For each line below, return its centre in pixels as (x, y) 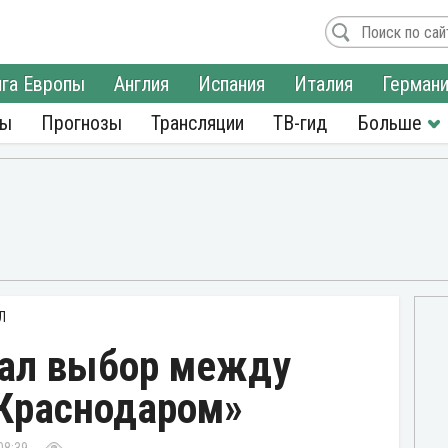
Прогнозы (81, 123)
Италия (323, 84)
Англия (141, 84)
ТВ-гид (300, 123)
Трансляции (197, 123)
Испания (231, 84)
